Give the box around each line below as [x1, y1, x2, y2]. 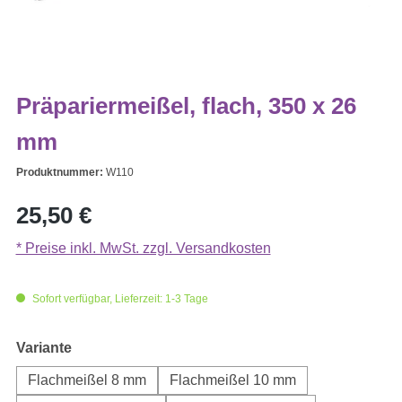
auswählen [70, 339, 148, 355]
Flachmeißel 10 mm [169, 372, 296, 389]
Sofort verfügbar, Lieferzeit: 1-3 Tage [29, 293, 208, 306]
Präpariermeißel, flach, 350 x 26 [15, 92, 356, 120]
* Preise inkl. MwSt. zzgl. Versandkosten [15, 240, 271, 257]
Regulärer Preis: [14, 197, 119, 213]
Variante [15, 340, 72, 356]
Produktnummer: [15, 166, 106, 179]
